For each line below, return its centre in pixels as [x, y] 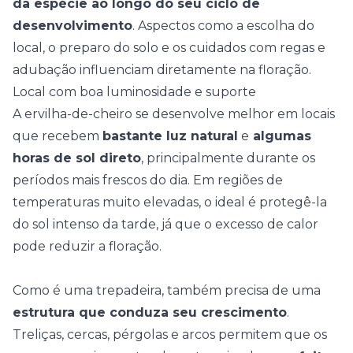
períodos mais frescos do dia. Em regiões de [148, 180]
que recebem [58, 136]
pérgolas [142, 334]
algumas [280, 136]
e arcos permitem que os [249, 334]
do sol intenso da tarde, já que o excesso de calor [165, 224]
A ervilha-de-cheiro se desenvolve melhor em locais [174, 114]
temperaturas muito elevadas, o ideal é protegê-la [170, 202]
